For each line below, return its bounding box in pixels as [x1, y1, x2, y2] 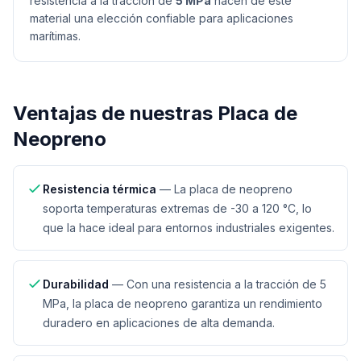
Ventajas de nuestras [13, 102, 218, 125]
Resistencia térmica [43, 182, 156, 196]
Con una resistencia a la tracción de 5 [127, 277, 326, 291]
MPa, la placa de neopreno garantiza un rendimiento [43, 297, 322, 310]
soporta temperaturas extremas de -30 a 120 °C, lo [43, 201, 312, 215]
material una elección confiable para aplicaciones [30, 11, 293, 25]
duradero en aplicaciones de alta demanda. [43, 316, 275, 330]
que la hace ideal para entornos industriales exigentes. [43, 221, 334, 234]
